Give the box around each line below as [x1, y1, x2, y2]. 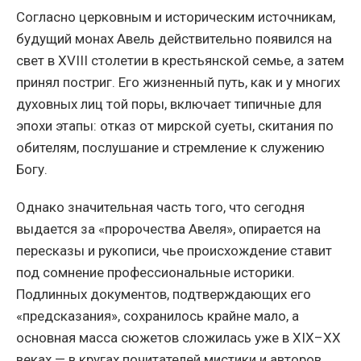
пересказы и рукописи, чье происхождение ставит [16, 243, 332, 259]
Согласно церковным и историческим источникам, [16, 9, 335, 26]
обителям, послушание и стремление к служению [16, 139, 325, 156]
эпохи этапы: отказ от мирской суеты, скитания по [16, 118, 334, 135]
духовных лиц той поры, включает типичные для [16, 96, 322, 113]
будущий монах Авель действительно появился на [16, 31, 332, 48]
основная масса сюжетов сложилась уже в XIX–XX [16, 330, 341, 346]
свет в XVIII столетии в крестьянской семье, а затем [16, 52, 344, 69]
